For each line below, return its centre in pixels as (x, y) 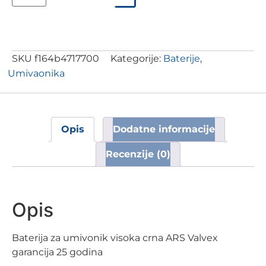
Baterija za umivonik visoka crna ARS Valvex (115, 237)
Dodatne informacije (164, 129)
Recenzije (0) (138, 154)
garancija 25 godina (57, 252)
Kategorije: (136, 58)
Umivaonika (36, 73)
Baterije (182, 58)
